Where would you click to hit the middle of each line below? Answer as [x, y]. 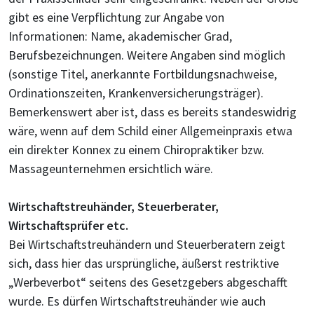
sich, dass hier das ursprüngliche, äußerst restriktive [144, 263]
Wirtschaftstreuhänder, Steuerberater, [114, 206]
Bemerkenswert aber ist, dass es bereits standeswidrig [152, 112]
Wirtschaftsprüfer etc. [68, 225]
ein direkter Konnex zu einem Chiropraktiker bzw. [136, 150]
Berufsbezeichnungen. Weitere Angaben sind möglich [147, 55]
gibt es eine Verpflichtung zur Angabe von [116, 17]
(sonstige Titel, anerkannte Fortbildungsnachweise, [143, 74]
